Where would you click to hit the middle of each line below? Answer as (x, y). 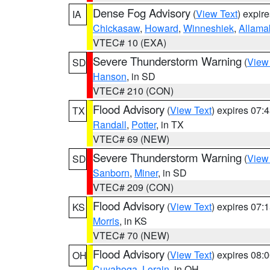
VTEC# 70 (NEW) (131, 235)
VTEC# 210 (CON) (133, 91)
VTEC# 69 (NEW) (131, 139)
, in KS (133, 221)
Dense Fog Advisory (142, 13)
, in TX (170, 124)
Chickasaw (116, 28)
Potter (144, 124)
